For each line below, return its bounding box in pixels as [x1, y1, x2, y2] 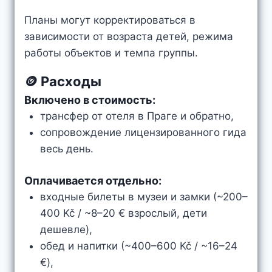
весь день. [39, 142, 93, 155]
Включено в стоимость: [24, 93, 155, 106]
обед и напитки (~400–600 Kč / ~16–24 [39, 240, 237, 252]
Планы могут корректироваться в [24, 13, 195, 26]
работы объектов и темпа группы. [24, 46, 198, 59]
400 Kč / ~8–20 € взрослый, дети [39, 207, 207, 219]
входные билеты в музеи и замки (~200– [39, 191, 248, 203]
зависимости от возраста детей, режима [24, 30, 233, 42]
